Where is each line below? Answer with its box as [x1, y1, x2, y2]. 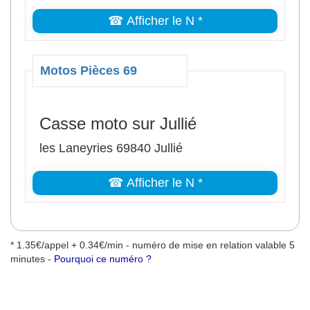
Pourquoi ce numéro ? [54, 253, 152, 264]
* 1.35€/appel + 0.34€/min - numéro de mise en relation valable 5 [10, 239, 295, 250]
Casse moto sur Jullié [39, 114, 197, 133]
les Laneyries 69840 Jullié [39, 141, 183, 155]
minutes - [10, 253, 54, 264]
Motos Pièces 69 [40, 64, 137, 77]
